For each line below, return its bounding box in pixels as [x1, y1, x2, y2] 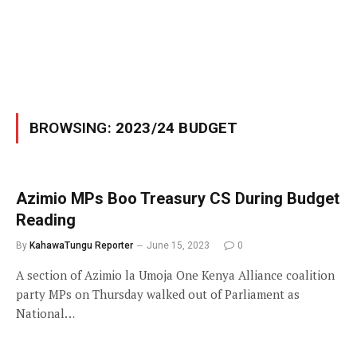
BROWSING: [29, 119, 116, 137]
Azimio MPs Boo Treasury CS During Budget [16, 189, 339, 208]
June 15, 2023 [147, 240, 210, 251]
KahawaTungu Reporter [29, 240, 133, 251]
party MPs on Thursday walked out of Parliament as [16, 286, 300, 302]
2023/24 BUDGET [115, 119, 238, 137]
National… [16, 305, 75, 321]
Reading [16, 210, 76, 229]
